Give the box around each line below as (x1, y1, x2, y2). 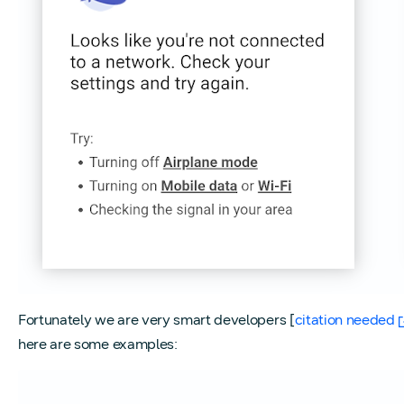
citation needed (294, 311, 395, 329)
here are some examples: (18, 335, 178, 353)
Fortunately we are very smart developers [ (18, 311, 295, 329)
